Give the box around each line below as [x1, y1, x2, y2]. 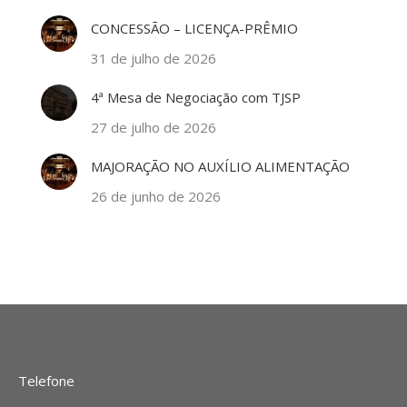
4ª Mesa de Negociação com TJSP [91, 88, 301, 107]
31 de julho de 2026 [91, 49, 216, 68]
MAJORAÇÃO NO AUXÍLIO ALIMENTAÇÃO [91, 157, 350, 176]
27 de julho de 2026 [91, 118, 216, 137]
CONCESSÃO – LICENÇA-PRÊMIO [91, 19, 298, 38]
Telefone [18, 372, 74, 391]
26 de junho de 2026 [91, 187, 221, 206]
